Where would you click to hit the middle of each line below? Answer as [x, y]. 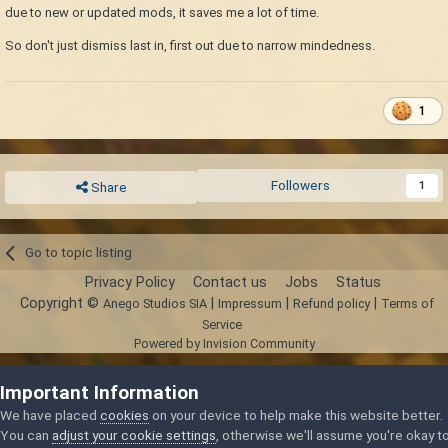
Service [221, 324]
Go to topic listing [78, 252]
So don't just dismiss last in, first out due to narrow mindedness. [190, 46]
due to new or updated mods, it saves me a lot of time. [162, 13]
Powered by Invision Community [224, 343]
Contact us [230, 281]
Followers [300, 185]
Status [358, 281]
